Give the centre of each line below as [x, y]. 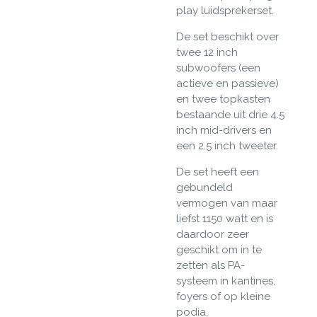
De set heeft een [218, 172]
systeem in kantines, [226, 281]
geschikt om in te [219, 249]
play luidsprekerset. [225, 10]
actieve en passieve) [227, 83]
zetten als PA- [211, 265]
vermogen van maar [227, 203]
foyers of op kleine [223, 296]
